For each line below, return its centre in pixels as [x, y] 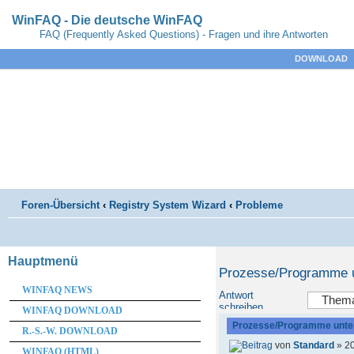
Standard [314, 345]
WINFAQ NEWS [57, 290]
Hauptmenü [43, 261]
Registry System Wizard [168, 205]
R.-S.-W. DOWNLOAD [70, 331]
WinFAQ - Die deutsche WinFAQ [107, 20]
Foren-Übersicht [60, 205]
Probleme [259, 205]
